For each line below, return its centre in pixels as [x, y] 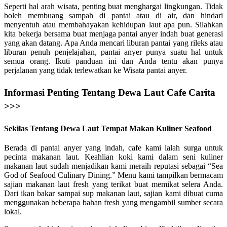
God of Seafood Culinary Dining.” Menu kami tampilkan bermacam [113, 175]
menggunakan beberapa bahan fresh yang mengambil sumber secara [113, 202]
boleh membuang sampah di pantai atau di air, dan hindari [113, 16]
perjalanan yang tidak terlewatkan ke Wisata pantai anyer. [96, 70]
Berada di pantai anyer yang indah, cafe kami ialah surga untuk [113, 147]
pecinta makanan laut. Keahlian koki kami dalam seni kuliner [113, 157]
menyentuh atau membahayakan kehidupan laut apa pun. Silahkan [113, 25]
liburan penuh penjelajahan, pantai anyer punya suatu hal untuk [113, 52]
